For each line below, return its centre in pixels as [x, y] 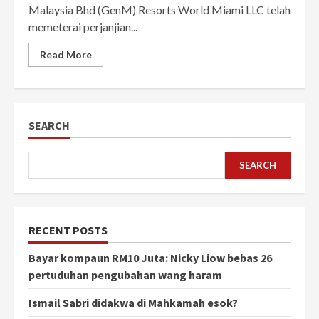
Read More [66, 55]
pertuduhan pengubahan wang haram [125, 275]
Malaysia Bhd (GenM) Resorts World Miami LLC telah [159, 10]
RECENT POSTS [68, 230]
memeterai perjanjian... [83, 27]
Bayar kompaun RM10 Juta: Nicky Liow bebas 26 [150, 258]
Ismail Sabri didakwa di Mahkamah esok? [133, 303]
